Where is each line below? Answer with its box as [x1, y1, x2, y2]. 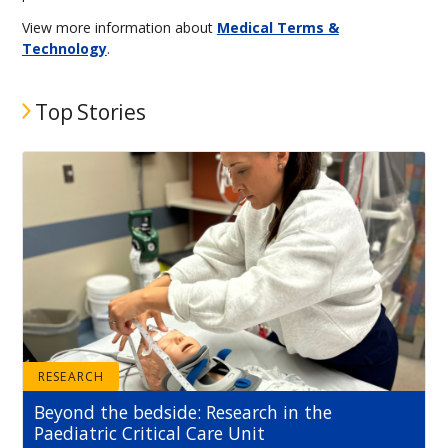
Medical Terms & [216, 17, 339, 37]
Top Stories [35, 97, 146, 126]
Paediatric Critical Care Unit [34, 421, 266, 446]
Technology [21, 38, 107, 58]
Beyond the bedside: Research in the [34, 400, 333, 425]
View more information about [21, 17, 217, 37]
